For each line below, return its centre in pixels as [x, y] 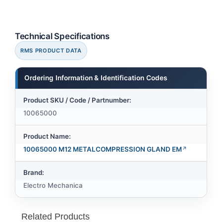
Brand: [34, 172]
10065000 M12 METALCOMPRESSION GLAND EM [103, 149]
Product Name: [47, 136]
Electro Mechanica [53, 185]
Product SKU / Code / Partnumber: [77, 100]
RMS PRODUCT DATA [51, 50]
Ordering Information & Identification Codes [96, 78]
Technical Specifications [62, 36]
